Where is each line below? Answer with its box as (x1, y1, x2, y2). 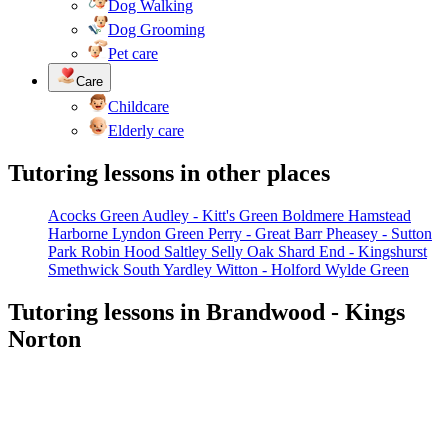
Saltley (164, 242, 207, 260)
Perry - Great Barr (208, 224, 322, 242)
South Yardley (123, 260, 212, 278)
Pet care (108, 45, 158, 63)
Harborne (48, 224, 108, 242)
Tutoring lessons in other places (8, 160, 330, 187)
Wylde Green (325, 260, 409, 278)
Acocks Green (48, 206, 139, 224)
